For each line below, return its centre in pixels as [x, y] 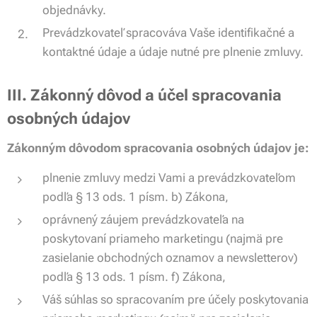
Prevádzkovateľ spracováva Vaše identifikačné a [168, 33]
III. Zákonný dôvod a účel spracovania [144, 95]
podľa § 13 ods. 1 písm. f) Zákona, [134, 277]
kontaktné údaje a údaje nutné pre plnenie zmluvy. [173, 52]
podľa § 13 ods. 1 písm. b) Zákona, [136, 197]
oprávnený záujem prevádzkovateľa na [143, 219]
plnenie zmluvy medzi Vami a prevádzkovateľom [169, 178]
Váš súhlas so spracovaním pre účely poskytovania [175, 299]
